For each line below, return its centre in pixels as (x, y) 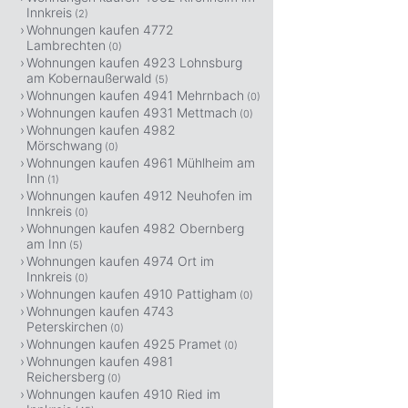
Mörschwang (64, 145)
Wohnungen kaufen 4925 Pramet (124, 344)
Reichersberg (66, 377)
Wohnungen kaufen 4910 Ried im (123, 394)
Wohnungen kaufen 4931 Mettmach (132, 112)
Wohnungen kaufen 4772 (100, 30)
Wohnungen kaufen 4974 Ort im (120, 261)
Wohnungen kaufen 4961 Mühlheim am (141, 163)
